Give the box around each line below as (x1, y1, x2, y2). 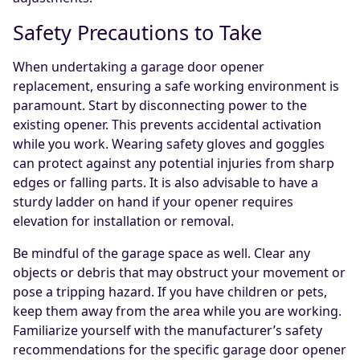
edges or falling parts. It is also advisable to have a (13, 174, 318, 192)
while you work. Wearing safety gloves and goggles (13, 135, 325, 153)
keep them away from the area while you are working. (13, 302, 342, 321)
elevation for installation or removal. (13, 212, 234, 231)
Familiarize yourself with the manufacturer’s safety (13, 321, 322, 340)
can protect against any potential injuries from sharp (13, 154, 334, 173)
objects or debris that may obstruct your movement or (13, 264, 346, 282)
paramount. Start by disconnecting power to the (13, 96, 307, 115)
